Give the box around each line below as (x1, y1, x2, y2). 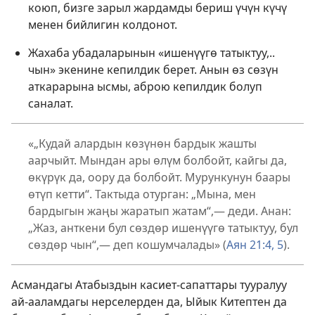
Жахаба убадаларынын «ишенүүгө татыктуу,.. (28, 45, 275, 61)
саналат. (28, 96, 73, 112)
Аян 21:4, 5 (226, 237, 283, 253)
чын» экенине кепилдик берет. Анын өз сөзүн (28, 62, 278, 78)
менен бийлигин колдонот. (28, 17, 177, 33)
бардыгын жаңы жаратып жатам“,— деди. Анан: (28, 203, 291, 219)
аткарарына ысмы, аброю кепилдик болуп (28, 79, 262, 95)
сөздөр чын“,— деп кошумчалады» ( (28, 237, 226, 253)
